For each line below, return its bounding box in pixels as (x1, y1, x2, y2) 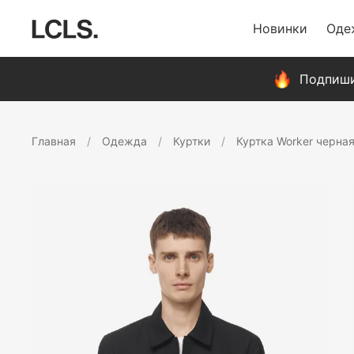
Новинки (252, 21, 307, 36)
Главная (32, 134, 76, 148)
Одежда (102, 134, 147, 148)
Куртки (173, 134, 210, 148)
